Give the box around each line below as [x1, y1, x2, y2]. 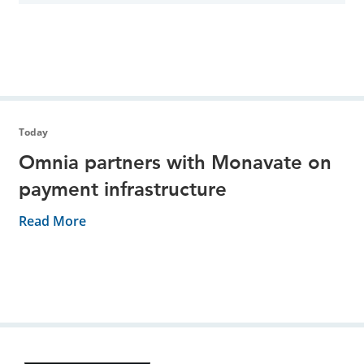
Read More [18, 211, 86, 230]
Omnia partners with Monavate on [18, 149, 331, 174]
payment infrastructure [18, 176, 227, 201]
